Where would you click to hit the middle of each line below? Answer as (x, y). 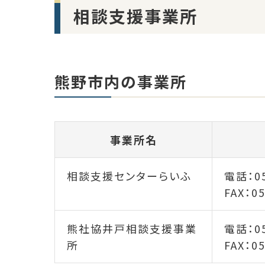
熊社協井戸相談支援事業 (132, 229)
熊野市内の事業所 (121, 82)
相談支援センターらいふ (129, 176)
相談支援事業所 (136, 16)
